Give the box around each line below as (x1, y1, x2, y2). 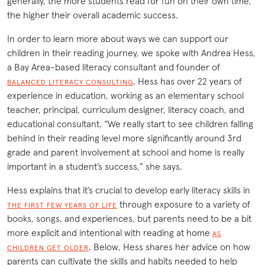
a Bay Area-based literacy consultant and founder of (7, 60, 220, 73)
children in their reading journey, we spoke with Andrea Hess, (7, 46, 256, 59)
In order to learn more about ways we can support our (7, 32, 228, 44)
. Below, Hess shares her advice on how (89, 240, 250, 253)
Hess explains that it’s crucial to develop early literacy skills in (7, 183, 250, 196)
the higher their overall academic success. (7, 8, 178, 21)
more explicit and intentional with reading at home (7, 226, 212, 238)
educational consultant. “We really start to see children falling (7, 117, 253, 130)
